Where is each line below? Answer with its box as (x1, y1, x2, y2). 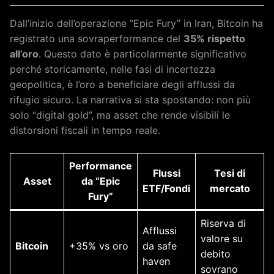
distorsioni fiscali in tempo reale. (10, 124, 160, 136)
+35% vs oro (69, 239, 128, 252)
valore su (201, 232, 243, 245)
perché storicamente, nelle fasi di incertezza (10, 62, 215, 75)
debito (201, 247, 231, 260)
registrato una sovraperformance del (10, 32, 183, 45)
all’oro (10, 47, 39, 60)
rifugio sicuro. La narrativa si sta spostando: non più (10, 93, 251, 106)
